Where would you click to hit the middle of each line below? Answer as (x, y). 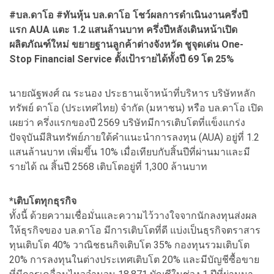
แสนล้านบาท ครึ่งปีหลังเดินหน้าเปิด (163, 29)
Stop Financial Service (62, 59)
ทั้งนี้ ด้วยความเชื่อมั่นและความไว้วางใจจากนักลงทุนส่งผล (133, 215)
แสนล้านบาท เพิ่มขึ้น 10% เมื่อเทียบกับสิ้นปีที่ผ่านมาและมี (130, 152)
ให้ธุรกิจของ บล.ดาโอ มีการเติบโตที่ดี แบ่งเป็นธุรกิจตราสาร (135, 230)
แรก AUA (31, 29)
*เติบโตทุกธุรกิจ (43, 201)
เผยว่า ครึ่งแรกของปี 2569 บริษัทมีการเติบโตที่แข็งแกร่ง (127, 122)
